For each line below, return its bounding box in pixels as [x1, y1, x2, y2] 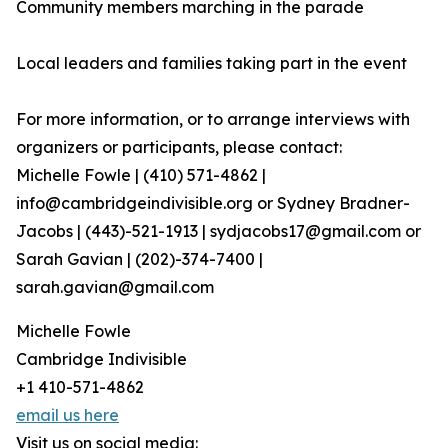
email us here [16, 405, 119, 426]
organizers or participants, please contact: [16, 137, 342, 158]
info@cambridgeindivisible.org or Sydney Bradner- [16, 193, 410, 214]
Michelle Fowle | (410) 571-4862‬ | [16, 165, 266, 186]
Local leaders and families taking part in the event [16, 53, 407, 74]
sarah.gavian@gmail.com [16, 277, 214, 298]
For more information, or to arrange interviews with [16, 109, 410, 130]
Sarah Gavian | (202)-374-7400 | [16, 249, 263, 270]
